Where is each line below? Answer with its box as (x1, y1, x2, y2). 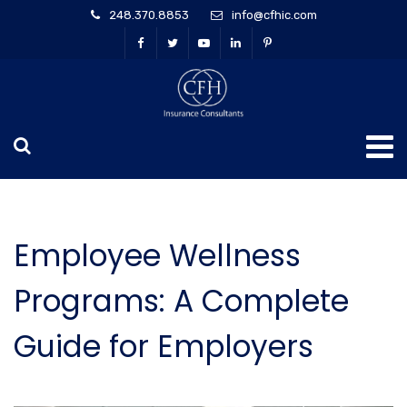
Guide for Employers (14, 324, 313, 368)
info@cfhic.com (231, 8, 317, 22)
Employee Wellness (14, 233, 301, 277)
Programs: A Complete (14, 279, 349, 323)
